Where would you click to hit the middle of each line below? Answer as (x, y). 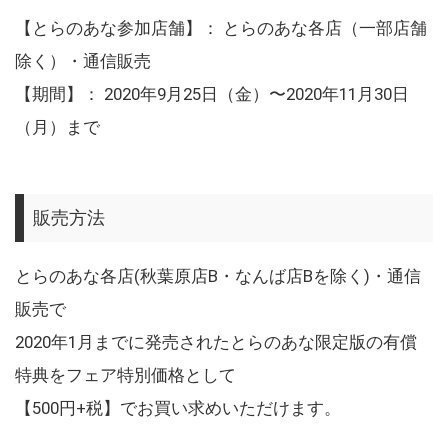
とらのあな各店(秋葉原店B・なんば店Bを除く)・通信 (218, 275)
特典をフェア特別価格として (125, 374)
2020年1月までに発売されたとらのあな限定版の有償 (216, 341)
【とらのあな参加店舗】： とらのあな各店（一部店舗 (221, 28)
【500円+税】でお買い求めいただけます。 (178, 407)
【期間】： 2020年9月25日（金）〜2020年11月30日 (212, 94)
